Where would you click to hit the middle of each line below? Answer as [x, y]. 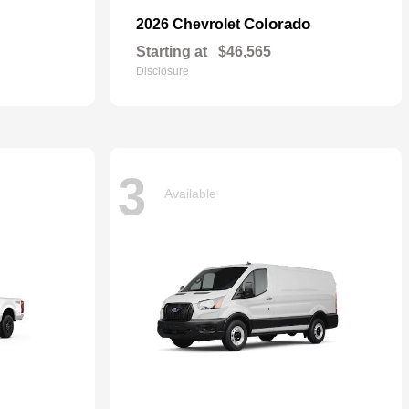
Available [190, 193]
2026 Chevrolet [190, 24]
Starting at [172, 52]
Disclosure [163, 71]
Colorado [277, 24]
